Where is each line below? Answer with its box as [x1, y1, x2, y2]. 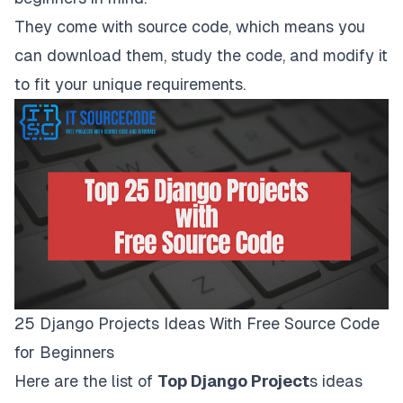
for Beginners [14, 342, 114, 362]
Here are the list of [14, 371, 157, 390]
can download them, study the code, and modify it [14, 46, 388, 65]
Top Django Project [157, 371, 309, 390]
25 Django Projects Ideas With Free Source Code [14, 313, 380, 333]
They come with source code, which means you [14, 17, 365, 36]
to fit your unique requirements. [14, 75, 246, 94]
